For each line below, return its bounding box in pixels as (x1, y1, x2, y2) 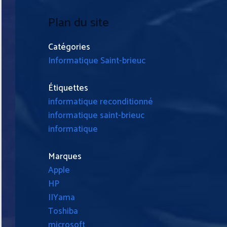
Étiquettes (48, 81, 88, 96)
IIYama (48, 191, 75, 205)
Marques (48, 149, 82, 164)
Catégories (48, 40, 90, 55)
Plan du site (48, 13, 109, 33)
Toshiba (48, 204, 78, 219)
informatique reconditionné (48, 95, 153, 109)
